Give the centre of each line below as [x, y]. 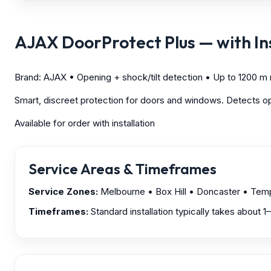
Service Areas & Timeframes [122, 168]
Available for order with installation [85, 123]
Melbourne [123, 191]
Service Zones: [63, 191]
